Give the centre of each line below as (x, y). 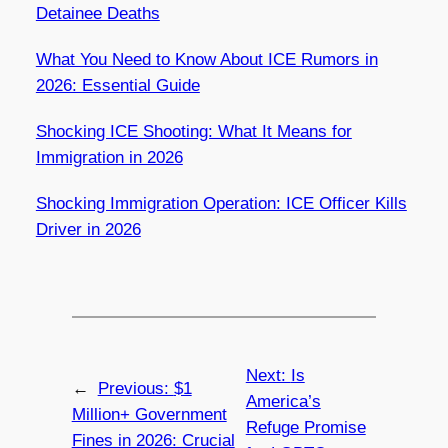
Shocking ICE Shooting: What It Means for (193, 132)
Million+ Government (149, 415)
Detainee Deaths (97, 14)
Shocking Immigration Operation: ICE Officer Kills (221, 204)
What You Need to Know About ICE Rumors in (206, 60)
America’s (283, 402)
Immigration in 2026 (109, 158)
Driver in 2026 (88, 230)
